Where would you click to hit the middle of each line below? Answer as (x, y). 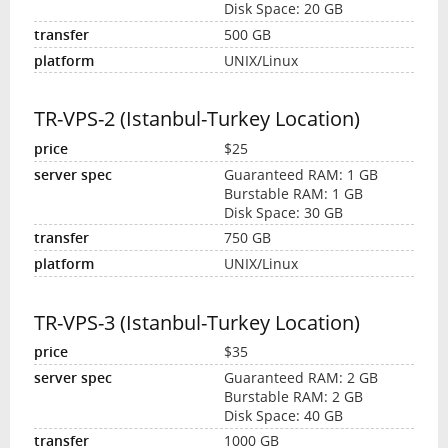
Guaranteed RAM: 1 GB (301, 174)
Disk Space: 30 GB (283, 212)
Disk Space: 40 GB (283, 415)
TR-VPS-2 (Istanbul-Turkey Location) (196, 119)
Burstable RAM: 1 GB (293, 193)
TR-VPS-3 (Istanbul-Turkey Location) (196, 322)
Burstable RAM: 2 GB (293, 396)
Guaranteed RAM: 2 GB (301, 377)
